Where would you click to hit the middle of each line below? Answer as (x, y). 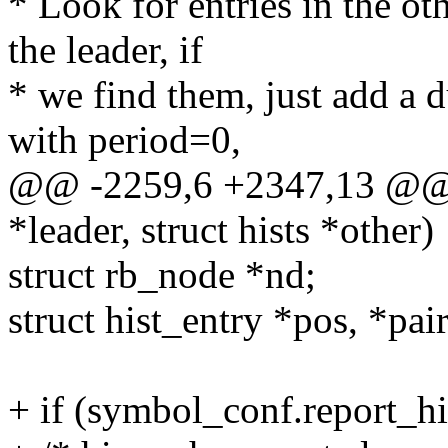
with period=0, (124, 140)
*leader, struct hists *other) (221, 230)
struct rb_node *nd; (162, 275)
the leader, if (105, 50)
